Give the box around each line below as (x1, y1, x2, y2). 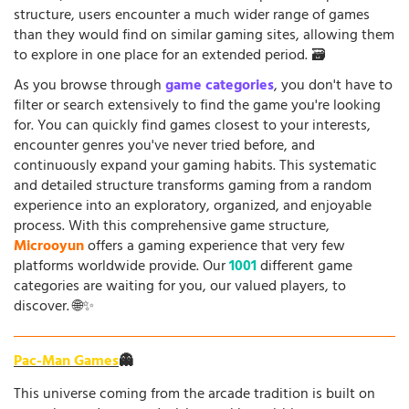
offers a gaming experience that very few (84, 233, 345, 261)
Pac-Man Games (14, 348, 119, 376)
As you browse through (14, 72, 165, 100)
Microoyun (14, 233, 84, 261)
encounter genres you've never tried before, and (14, 132, 315, 161)
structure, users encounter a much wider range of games (14, 2, 370, 30)
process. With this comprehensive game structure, (14, 213, 330, 241)
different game (257, 253, 352, 281)
